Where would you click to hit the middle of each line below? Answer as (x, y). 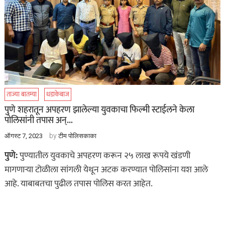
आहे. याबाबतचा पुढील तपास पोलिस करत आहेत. (78, 184)
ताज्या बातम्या (21, 95)
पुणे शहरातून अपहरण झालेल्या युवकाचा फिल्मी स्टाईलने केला (99, 110)
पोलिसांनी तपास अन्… (38, 121)
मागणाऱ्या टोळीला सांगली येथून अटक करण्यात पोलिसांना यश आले (106, 170)
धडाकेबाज (58, 95)
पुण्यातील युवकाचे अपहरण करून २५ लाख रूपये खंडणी (104, 156)
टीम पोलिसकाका (77, 136)
